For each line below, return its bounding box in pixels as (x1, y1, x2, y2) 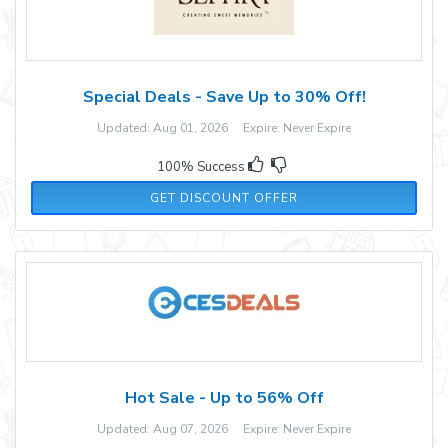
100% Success (157, 157, 248, 176)
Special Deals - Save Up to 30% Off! (82, 85, 366, 108)
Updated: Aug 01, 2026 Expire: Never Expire (97, 119, 351, 136)
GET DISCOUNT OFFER (150, 189, 298, 206)
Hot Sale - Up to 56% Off (124, 386, 324, 409)
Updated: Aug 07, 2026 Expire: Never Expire (97, 420, 351, 437)
